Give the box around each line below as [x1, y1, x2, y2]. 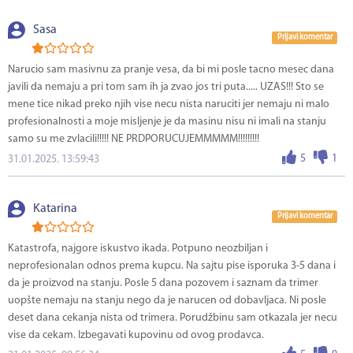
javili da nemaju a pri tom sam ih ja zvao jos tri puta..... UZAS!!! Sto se [8, 81, 324, 94]
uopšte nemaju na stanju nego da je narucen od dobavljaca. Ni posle [8, 295, 326, 307]
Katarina [33, 203, 77, 216]
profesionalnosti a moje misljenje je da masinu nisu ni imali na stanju [8, 116, 326, 128]
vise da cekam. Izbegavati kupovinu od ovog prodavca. [8, 329, 264, 342]
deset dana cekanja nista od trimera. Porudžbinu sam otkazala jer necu [8, 312, 337, 325]
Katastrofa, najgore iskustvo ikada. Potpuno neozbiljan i [8, 243, 268, 255]
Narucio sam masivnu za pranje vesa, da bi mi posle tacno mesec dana [8, 64, 334, 76]
